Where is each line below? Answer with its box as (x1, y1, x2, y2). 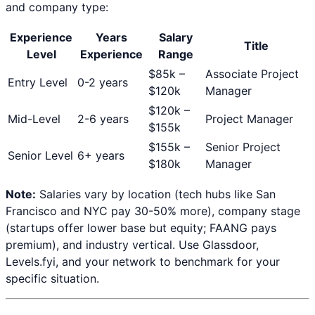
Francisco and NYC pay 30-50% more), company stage (6, 203, 300, 218)
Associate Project (205, 66, 299, 81)
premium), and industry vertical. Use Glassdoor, (6, 237, 259, 252)
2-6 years (77, 111, 129, 126)
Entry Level (8, 75, 67, 89)
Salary (158, 30, 193, 44)
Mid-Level (8, 111, 60, 126)
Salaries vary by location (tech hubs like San (36, 186, 276, 201)
